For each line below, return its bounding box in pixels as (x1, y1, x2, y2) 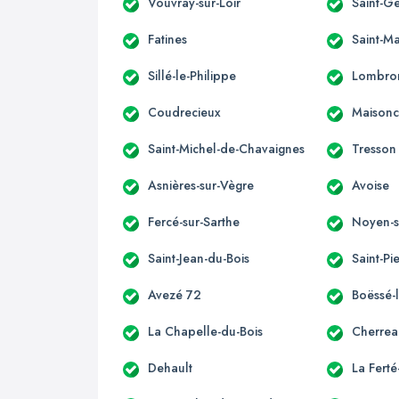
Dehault (148, 358, 192, 377)
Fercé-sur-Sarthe (148, 212, 240, 231)
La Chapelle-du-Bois (148, 322, 263, 340)
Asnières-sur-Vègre (148, 175, 254, 194)
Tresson (352, 139, 397, 158)
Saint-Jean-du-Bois (148, 248, 249, 267)
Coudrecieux (148, 102, 221, 121)
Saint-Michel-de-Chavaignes (148, 139, 305, 158)
